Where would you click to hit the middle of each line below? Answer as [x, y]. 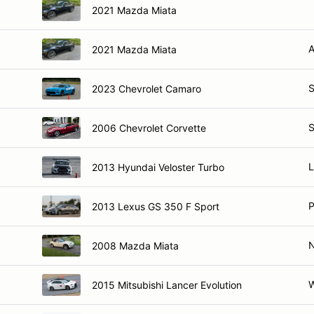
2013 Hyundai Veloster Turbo [158, 167]
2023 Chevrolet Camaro [146, 88]
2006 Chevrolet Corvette [149, 128]
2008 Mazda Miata [135, 245]
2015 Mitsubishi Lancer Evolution [167, 285]
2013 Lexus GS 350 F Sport [156, 206]
